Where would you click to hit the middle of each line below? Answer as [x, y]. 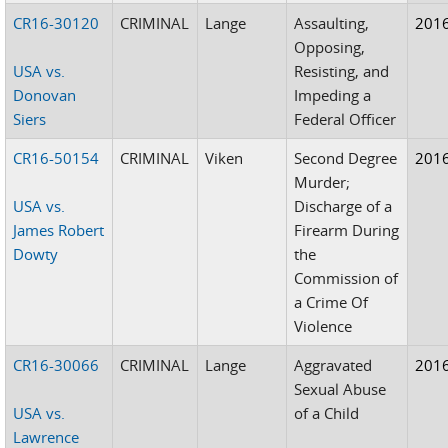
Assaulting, [332, 22]
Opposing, [330, 46]
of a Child [327, 412]
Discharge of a [343, 205]
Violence [323, 325]
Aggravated [333, 364]
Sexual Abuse [340, 388]
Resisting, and [342, 70]
